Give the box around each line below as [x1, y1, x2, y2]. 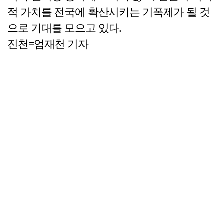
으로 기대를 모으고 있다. [7, 20, 121, 35]
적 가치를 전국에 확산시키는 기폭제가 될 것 [7, 4, 210, 19]
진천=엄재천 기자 [7, 36, 88, 51]
